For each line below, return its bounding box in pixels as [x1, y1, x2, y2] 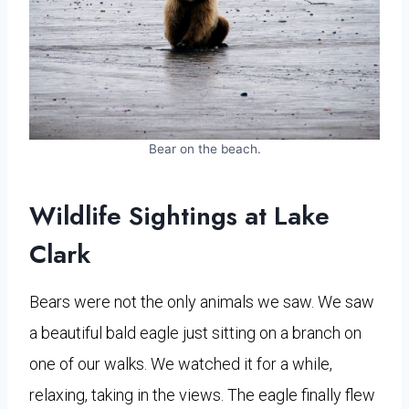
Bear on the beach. [148, 141, 261, 156]
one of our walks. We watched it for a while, [29, 353, 332, 373]
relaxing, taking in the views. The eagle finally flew [29, 384, 375, 404]
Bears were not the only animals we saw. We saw [29, 291, 374, 311]
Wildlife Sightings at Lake [29, 196, 330, 235]
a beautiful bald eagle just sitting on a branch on [29, 322, 362, 342]
